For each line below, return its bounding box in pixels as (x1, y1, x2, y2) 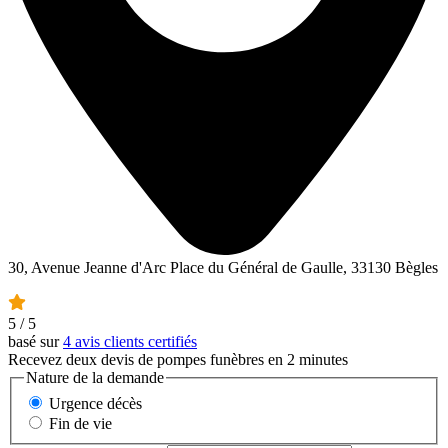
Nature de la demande (26, 369, 164, 387)
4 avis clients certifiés (63, 333, 197, 351)
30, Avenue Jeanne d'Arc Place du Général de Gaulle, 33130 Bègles (8, 259, 438, 277)
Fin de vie (49, 414, 112, 432)
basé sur (8, 333, 63, 351)
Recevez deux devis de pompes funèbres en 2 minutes (8, 351, 348, 369)
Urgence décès (49, 394, 142, 412)
